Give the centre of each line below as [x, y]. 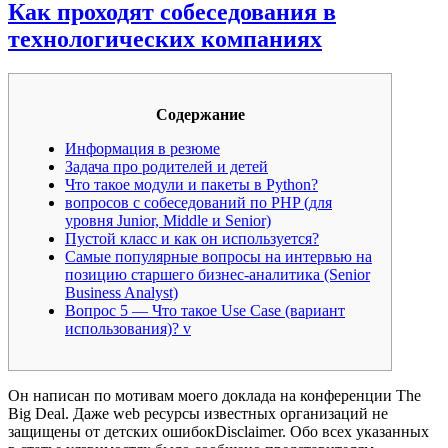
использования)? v [128, 329]
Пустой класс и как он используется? [192, 239]
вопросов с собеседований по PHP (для [198, 203]
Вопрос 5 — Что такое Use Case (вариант [205, 311]
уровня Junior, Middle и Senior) [168, 221]
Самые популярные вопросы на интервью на [218, 257]
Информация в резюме [142, 149]
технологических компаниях [165, 39]
